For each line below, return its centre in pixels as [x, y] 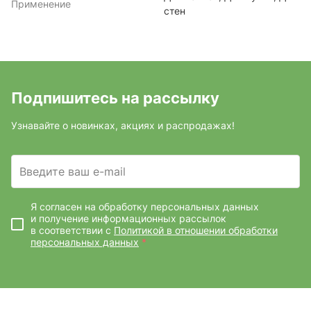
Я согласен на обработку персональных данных [145, 207]
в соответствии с [72, 230]
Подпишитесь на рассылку [115, 98]
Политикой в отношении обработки [196, 230]
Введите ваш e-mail [73, 171]
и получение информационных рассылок [128, 218]
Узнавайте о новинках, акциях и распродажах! [123, 125]
